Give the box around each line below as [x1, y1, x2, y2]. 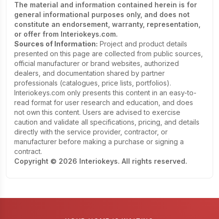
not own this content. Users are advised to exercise [14, 108, 180, 116]
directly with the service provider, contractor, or [14, 128, 168, 136]
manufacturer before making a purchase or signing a [14, 137, 184, 146]
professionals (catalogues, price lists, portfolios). [14, 79, 171, 87]
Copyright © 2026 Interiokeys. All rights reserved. [14, 157, 187, 165]
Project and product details [98, 40, 187, 48]
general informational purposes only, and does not [14, 10, 190, 19]
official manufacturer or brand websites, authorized [14, 59, 179, 67]
